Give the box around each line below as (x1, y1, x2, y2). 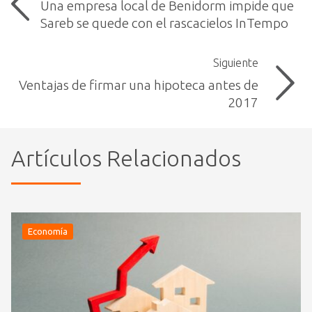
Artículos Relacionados (11, 146, 241, 171)
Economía (28, 226, 68, 236)
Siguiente (212, 56, 258, 69)
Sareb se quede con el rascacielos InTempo (40, 15, 288, 31)
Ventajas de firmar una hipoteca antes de (18, 77, 258, 93)
